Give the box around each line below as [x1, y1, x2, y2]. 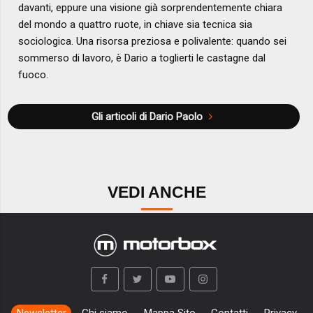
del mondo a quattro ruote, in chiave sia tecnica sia [18, 18, 253, 31]
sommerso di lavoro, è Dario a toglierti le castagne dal [18, 52, 266, 65]
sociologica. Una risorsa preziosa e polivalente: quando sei [18, 35, 287, 48]
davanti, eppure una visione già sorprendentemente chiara [18, 1, 283, 15]
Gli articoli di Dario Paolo [92, 110, 203, 124]
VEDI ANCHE [107, 183, 206, 201]
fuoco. [18, 68, 49, 82]
